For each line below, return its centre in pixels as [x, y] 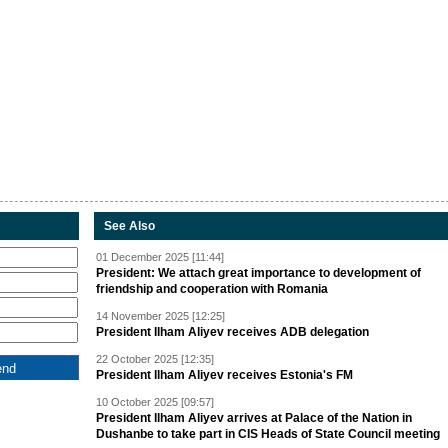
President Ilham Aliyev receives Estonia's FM [224, 375]
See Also [129, 226]
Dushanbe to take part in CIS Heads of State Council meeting [268, 434]
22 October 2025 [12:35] [155, 359]
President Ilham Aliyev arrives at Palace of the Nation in [254, 418]
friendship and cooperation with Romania [212, 289]
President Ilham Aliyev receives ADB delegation [232, 332]
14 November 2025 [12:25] [160, 316]
